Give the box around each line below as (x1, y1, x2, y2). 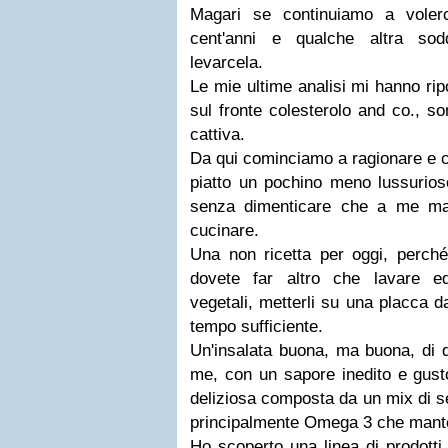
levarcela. (190, 53, 263, 72)
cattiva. (190, 125, 245, 144)
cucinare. (190, 221, 259, 240)
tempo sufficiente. (190, 317, 323, 336)
